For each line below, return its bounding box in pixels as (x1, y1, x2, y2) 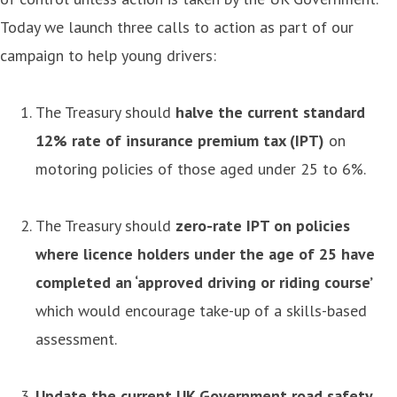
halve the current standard (175, 101, 365, 122)
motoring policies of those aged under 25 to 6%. (35, 158, 366, 179)
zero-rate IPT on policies (175, 214, 350, 236)
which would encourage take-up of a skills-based (35, 300, 367, 321)
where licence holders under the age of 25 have (35, 243, 375, 264)
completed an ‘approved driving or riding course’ (35, 271, 373, 292)
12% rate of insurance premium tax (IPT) (35, 129, 324, 151)
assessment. (35, 328, 117, 349)
